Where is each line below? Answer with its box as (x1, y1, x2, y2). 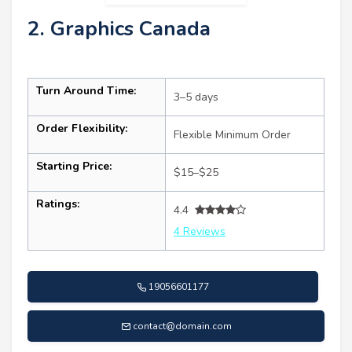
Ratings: (36, 196, 79, 211)
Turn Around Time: (36, 82, 136, 98)
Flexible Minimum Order (174, 126, 291, 142)
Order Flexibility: (36, 120, 127, 136)
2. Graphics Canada (27, 14, 211, 42)
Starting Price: (36, 158, 112, 174)
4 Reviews (174, 223, 225, 239)
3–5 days (174, 89, 218, 104)
